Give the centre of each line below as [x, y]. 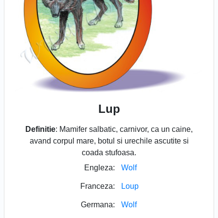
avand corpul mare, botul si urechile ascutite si [109, 141]
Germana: [98, 204]
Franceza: [98, 186]
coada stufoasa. [109, 152]
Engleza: [100, 167]
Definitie [40, 129]
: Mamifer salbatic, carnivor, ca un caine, [124, 129]
